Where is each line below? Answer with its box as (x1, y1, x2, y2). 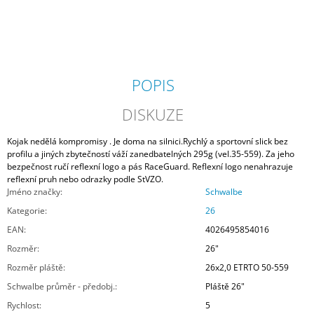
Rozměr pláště (7, 261, 63, 274)
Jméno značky (7, 186, 60, 198)
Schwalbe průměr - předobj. (7, 280, 115, 293)
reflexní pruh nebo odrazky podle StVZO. (7, 173, 163, 186)
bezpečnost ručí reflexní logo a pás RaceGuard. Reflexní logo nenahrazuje (7, 161, 293, 173)
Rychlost (7, 299, 39, 312)
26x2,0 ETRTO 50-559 (205, 261, 289, 274)
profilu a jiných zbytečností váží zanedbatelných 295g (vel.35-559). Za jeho (7, 148, 294, 161)
